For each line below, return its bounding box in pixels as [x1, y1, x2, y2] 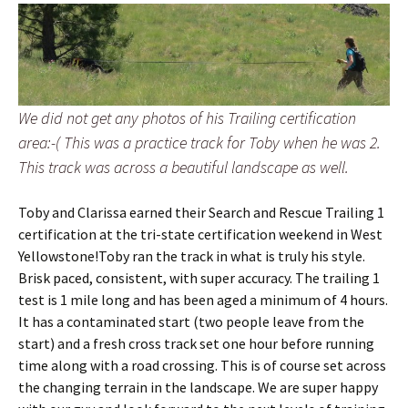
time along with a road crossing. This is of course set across [18, 355, 386, 374]
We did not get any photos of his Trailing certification [18, 107, 356, 128]
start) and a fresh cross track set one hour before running [18, 333, 374, 352]
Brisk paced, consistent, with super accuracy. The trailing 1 [18, 268, 380, 287]
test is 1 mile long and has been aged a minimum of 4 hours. [18, 290, 388, 309]
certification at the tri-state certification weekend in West [18, 224, 382, 243]
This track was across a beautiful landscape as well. [18, 156, 349, 178]
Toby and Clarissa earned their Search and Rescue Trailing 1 [18, 202, 384, 221]
